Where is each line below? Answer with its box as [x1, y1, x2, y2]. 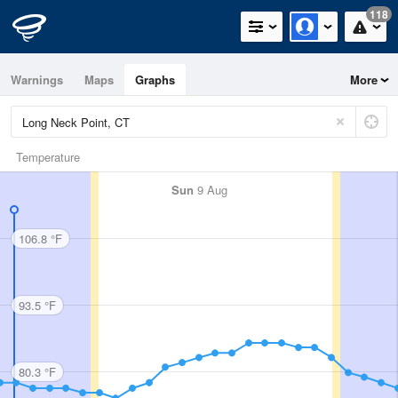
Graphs [135, 71, 175, 88]
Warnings [11, 71, 63, 88]
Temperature [16, 148, 80, 165]
